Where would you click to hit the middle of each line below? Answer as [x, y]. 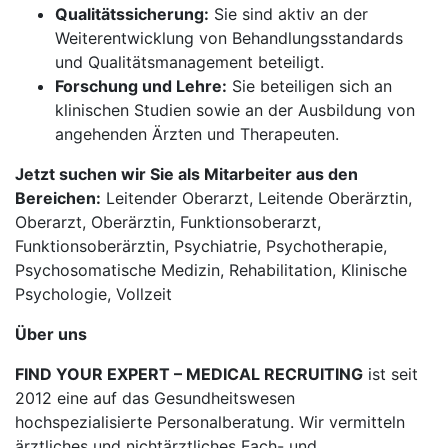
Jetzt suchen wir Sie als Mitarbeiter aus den [186, 174]
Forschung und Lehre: [141, 86]
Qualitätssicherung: [132, 14]
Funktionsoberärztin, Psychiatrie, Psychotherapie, [201, 246]
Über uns [51, 334]
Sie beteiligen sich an [309, 86]
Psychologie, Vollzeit [93, 294]
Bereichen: [58, 198]
